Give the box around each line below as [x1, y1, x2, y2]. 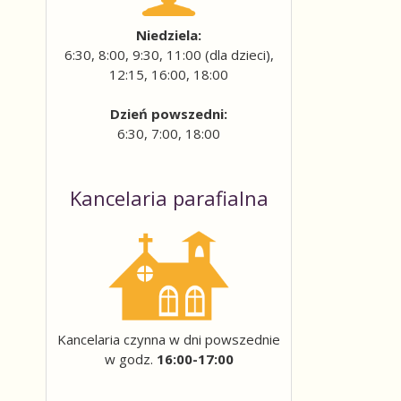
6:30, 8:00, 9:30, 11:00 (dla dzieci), [64, 46, 274, 64]
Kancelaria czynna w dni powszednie [57, 330, 280, 348]
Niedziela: [136, 26, 201, 44]
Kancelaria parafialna [69, 184, 269, 211]
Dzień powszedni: [110, 105, 227, 123]
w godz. [104, 350, 157, 368]
